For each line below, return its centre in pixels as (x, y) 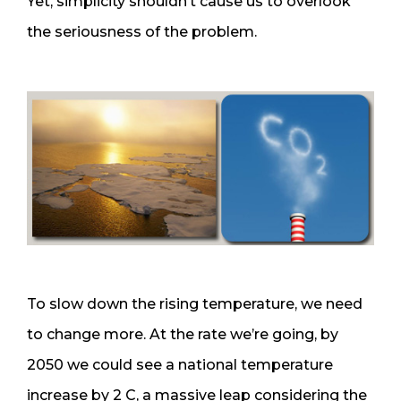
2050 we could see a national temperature (180, 364)
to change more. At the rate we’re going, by (183, 334)
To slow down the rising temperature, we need (195, 303)
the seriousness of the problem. (142, 31)
